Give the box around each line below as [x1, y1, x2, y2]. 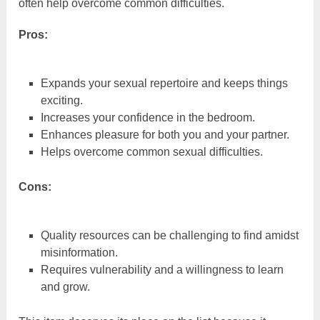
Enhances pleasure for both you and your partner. [40, 128, 289, 141]
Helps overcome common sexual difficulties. [40, 145, 263, 158]
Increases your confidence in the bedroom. [40, 111, 255, 124]
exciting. [40, 94, 83, 106]
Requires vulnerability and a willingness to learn [40, 263, 284, 276]
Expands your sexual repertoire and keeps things [40, 76, 288, 89]
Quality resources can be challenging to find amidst [40, 229, 299, 241]
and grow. [40, 280, 90, 293]
